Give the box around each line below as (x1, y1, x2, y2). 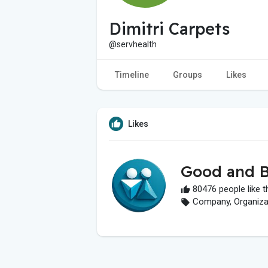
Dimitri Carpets (109, 18, 230, 39)
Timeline (115, 69, 149, 80)
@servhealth (109, 39, 157, 49)
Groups (173, 69, 202, 80)
